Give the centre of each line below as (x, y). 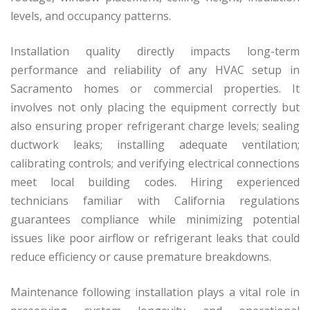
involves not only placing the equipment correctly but (155, 107)
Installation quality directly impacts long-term (155, 51)
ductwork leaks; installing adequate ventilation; (155, 144)
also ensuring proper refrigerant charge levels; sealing (155, 126)
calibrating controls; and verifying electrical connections (155, 163)
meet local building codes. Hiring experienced (155, 182)
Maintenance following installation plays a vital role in (155, 292)
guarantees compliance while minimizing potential (155, 219)
